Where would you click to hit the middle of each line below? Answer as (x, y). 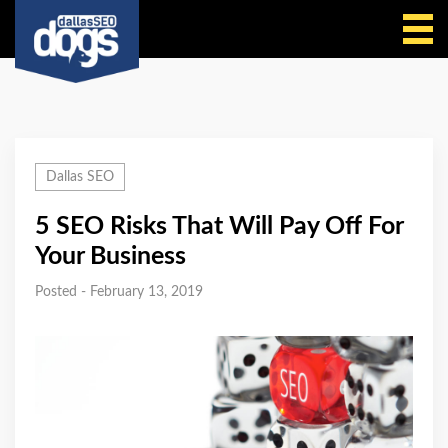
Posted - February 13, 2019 (119, 292)
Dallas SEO (80, 177)
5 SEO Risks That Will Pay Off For (219, 226)
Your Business (110, 256)
